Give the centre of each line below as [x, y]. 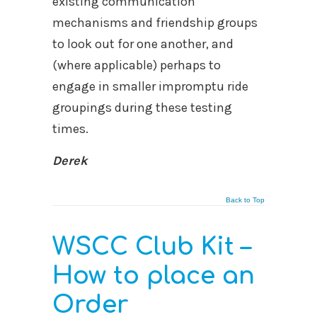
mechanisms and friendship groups [155, 22]
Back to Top [245, 200]
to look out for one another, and [143, 44]
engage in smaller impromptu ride [150, 86]
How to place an [154, 276]
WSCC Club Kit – [151, 247]
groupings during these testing [142, 107]
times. [70, 128]
